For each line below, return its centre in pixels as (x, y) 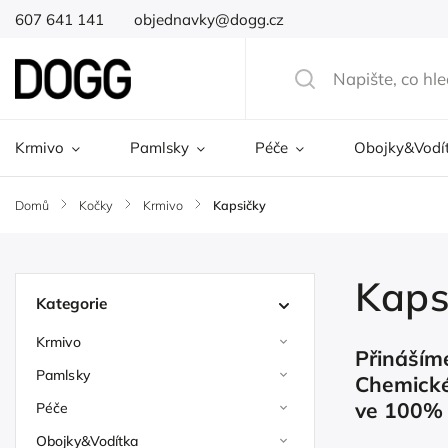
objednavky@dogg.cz (209, 19)
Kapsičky (239, 205)
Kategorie (71, 303)
